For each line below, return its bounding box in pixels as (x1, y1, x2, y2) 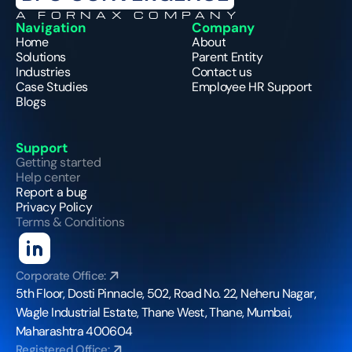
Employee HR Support (192, 78, 312, 95)
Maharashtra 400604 (16, 322, 133, 339)
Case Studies (16, 78, 89, 95)
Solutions (16, 48, 67, 65)
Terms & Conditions (16, 213, 125, 230)
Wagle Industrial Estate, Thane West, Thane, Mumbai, (16, 303, 292, 321)
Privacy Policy (16, 198, 93, 215)
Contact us (192, 63, 252, 80)
